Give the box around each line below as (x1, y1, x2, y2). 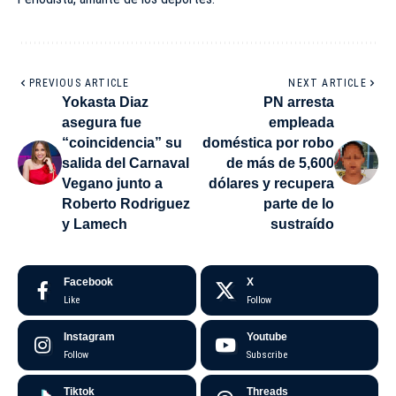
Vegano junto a (62, 175, 163, 191)
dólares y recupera (209, 175, 334, 191)
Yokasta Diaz (62, 94, 148, 110)
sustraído (270, 216, 334, 232)
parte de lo (263, 195, 334, 211)
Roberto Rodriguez (62, 195, 190, 211)
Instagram (64, 330, 115, 343)
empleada (269, 114, 334, 130)
